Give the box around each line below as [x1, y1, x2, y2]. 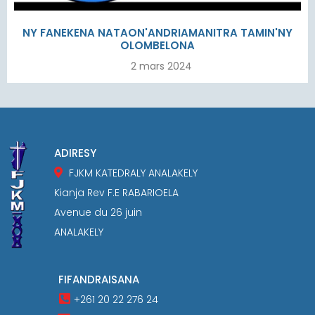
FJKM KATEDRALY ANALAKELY [69, 165, 198, 180]
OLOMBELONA [120, 37, 195, 53]
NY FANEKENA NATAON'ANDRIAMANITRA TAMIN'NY [22, 25, 292, 40]
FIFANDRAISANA [58, 271, 140, 287]
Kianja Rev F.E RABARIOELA [54, 185, 179, 200]
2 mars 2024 [130, 58, 192, 73]
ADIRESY [54, 145, 97, 160]
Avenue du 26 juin [54, 205, 143, 219]
